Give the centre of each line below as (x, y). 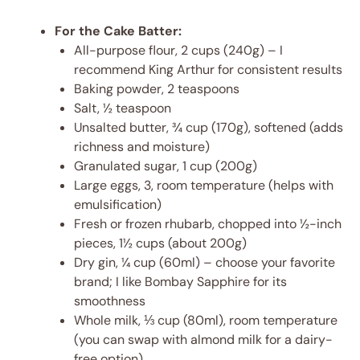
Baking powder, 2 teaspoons (157, 89)
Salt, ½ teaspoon (123, 108)
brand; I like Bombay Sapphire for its (180, 282)
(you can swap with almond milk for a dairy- (203, 340)
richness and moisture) (142, 147)
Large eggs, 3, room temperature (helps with (204, 185)
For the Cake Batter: (118, 31)
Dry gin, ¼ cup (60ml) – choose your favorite (205, 262)
